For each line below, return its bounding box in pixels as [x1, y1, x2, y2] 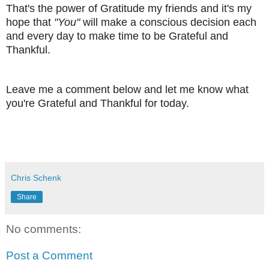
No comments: [6, 223, 81, 236]
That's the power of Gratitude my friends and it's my [6, 2, 252, 15]
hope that [6, 16, 54, 29]
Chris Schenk [11, 173, 61, 183]
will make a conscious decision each [80, 16, 256, 29]
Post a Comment [6, 249, 92, 262]
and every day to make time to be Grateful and [6, 30, 228, 43]
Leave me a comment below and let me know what [6, 83, 249, 96]
